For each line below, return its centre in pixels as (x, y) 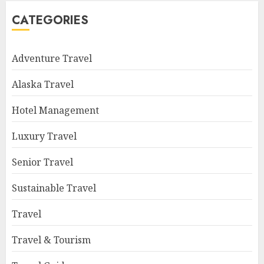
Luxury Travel (44, 136)
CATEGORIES (50, 20)
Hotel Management (55, 110)
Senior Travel (42, 162)
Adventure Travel (52, 58)
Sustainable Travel (54, 188)
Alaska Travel (43, 84)
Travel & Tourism (51, 240)
